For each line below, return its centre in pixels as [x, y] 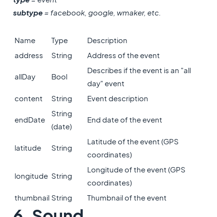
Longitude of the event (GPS [136, 169]
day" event [106, 83]
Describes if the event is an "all [139, 70]
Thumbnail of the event [127, 197]
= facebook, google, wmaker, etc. [101, 12]
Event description [117, 98]
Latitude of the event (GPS [133, 141]
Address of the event [123, 55]
